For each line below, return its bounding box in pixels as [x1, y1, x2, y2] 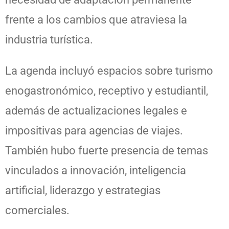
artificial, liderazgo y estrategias [5, 184, 161, 197]
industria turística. [5, 33, 93, 46]
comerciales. [5, 203, 70, 217]
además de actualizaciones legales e [5, 104, 187, 117]
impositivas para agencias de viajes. [5, 124, 183, 137]
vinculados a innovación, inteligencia [5, 164, 186, 177]
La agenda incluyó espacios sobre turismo [5, 64, 213, 77]
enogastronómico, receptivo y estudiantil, [5, 84, 208, 97]
